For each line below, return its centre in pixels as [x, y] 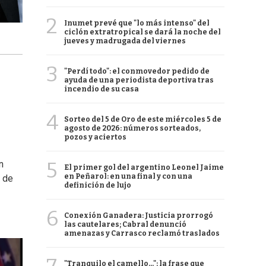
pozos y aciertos [95, 137]
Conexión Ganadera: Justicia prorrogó [139, 216]
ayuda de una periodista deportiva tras [139, 80]
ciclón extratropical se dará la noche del [142, 32]
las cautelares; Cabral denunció [125, 224]
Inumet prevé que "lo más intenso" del [137, 23]
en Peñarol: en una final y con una [128, 176]
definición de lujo [98, 185]
